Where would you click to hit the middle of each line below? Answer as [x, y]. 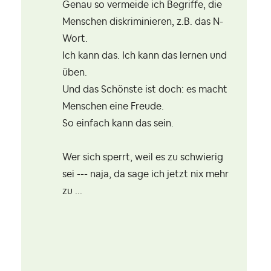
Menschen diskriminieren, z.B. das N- [143, 22]
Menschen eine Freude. [113, 107]
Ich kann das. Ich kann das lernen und [145, 56]
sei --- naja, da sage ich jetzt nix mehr [145, 175]
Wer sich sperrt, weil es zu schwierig [143, 158]
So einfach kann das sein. [118, 124]
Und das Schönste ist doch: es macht [145, 90]
